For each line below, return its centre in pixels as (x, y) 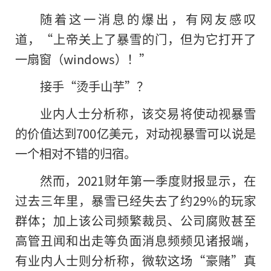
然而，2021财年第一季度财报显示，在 (148, 180)
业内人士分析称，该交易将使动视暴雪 (148, 113)
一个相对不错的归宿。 (76, 153)
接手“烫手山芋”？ (94, 86)
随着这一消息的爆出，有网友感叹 (148, 19)
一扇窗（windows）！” (83, 59)
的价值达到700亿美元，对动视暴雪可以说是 (135, 133)
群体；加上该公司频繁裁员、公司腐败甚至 (135, 220)
